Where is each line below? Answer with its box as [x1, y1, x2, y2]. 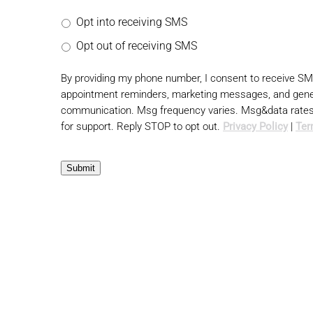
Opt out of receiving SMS [76, 38, 197, 52]
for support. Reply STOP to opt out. [61, 119, 223, 133]
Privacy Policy [223, 119, 288, 133]
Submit [66, 162, 95, 173]
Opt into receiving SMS [76, 15, 187, 29]
